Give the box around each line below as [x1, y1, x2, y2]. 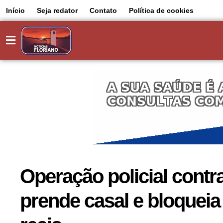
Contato [90, 6, 117, 14]
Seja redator [37, 6, 78, 14]
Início [6, 6, 25, 14]
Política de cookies [129, 6, 194, 14]
